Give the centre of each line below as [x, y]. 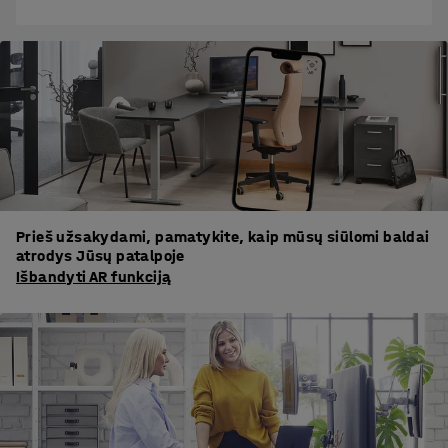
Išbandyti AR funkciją [94, 277]
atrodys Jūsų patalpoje [100, 256]
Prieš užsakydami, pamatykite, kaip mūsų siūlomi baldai [223, 237]
